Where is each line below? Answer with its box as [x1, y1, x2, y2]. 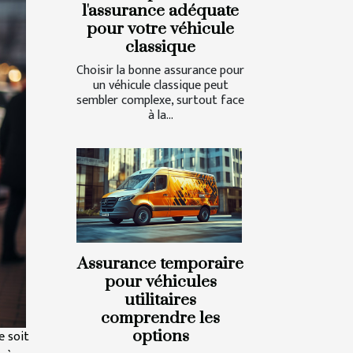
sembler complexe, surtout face [76, 90, 244, 112]
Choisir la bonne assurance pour [76, 60, 244, 82]
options [132, 326, 189, 347]
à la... [147, 105, 173, 127]
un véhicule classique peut [92, 75, 229, 97]
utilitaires [124, 290, 196, 311]
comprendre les [101, 308, 220, 329]
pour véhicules [104, 272, 217, 293]
